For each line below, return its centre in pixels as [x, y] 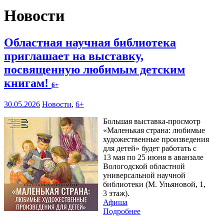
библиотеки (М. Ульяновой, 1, [154, 184]
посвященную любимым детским [94, 69]
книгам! [28, 83]
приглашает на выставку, [74, 56]
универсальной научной [144, 175]
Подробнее [122, 211]
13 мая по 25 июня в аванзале [153, 157]
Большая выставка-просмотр [152, 121]
